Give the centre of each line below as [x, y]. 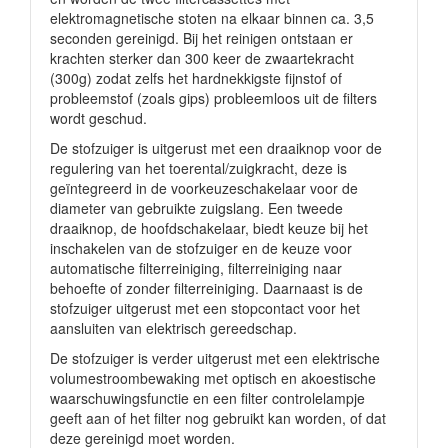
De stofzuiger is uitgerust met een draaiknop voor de [216, 148]
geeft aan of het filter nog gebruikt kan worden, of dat [218, 418]
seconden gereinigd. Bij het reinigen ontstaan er [201, 38]
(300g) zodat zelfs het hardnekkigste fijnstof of [196, 78]
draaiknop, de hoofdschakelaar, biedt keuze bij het [209, 228]
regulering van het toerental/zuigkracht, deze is [198, 168]
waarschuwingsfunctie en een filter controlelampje [207, 398]
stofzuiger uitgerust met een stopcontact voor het [205, 308]
